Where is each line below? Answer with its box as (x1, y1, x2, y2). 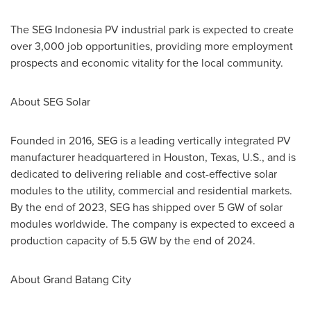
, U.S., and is (237, 149, 296, 165)
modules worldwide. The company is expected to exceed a (10, 215, 294, 232)
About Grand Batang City (10, 271, 131, 287)
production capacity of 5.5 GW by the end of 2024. (10, 232, 255, 249)
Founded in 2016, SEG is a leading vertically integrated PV (10, 132, 291, 149)
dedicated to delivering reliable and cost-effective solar (10, 165, 277, 182)
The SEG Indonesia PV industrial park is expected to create (10, 21, 294, 37)
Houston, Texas (164, 149, 237, 165)
